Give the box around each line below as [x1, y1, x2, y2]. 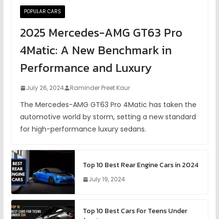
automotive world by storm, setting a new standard [20, 112, 196, 122]
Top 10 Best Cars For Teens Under [82, 206, 187, 217]
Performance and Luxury [20, 59, 152, 77]
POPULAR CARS [23, 8, 61, 16]
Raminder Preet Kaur [69, 84, 130, 92]
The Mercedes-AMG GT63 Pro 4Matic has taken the [20, 100, 197, 110]
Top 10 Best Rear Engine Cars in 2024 [82, 160, 198, 171]
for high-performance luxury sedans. [20, 124, 146, 134]
